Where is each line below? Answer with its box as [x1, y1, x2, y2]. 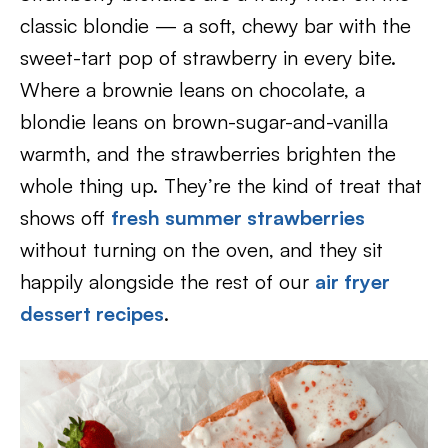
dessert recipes [20, 301, 164, 326]
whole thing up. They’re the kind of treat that [20, 173, 422, 198]
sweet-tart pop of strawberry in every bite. [20, 45, 396, 70]
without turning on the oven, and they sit [20, 237, 383, 262]
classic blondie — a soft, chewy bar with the [20, 13, 411, 38]
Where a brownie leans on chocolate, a [20, 77, 365, 102]
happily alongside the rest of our [20, 269, 315, 294]
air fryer [315, 269, 390, 294]
